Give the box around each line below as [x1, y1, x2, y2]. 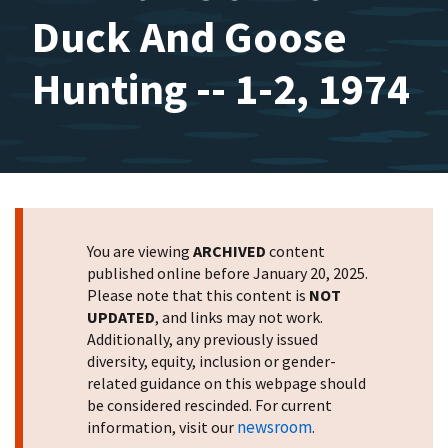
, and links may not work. [155, 307, 323, 327]
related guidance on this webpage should [87, 373, 366, 393]
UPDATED [87, 307, 155, 327]
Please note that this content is [87, 285, 309, 305]
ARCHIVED [193, 241, 266, 261]
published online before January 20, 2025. [87, 263, 368, 283]
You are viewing [87, 241, 193, 261]
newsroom [237, 416, 312, 438]
